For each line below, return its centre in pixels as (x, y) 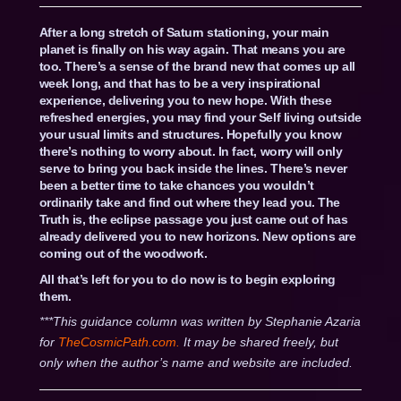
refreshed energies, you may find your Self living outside (200, 117)
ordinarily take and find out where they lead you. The (189, 202)
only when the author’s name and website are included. (196, 362)
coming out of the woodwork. (123, 253)
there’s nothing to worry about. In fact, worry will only (191, 151)
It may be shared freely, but (260, 341)
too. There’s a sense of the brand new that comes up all (197, 66)
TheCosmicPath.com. (120, 341)
